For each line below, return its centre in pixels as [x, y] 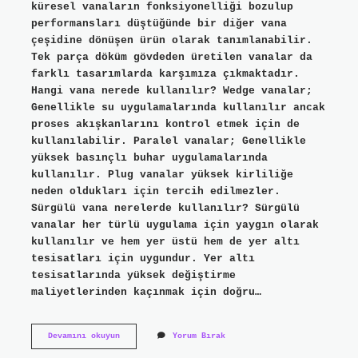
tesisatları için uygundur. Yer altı [143, 258]
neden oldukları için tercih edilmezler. [155, 191]
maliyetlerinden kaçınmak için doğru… [146, 292]
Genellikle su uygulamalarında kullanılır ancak [178, 107]
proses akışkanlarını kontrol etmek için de [165, 124]
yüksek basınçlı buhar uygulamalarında [149, 157]
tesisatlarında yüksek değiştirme [133, 275]
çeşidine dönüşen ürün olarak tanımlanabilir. [171, 40]
